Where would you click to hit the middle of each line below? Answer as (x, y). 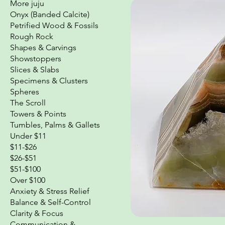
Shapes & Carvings (43, 47)
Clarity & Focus (37, 213)
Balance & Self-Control (50, 202)
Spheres (25, 91)
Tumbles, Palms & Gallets (55, 125)
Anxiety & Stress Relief (50, 191)
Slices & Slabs (35, 69)
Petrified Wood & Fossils (54, 25)
